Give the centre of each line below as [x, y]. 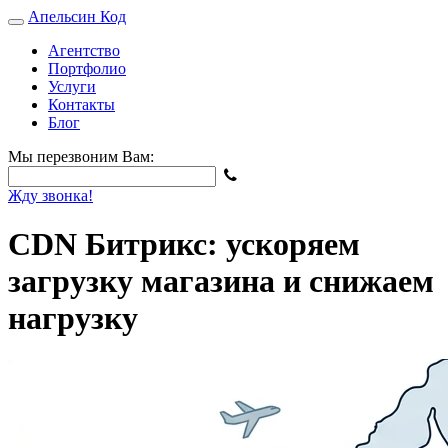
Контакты [81, 104]
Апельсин [64, 16]
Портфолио [87, 68]
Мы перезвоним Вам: [81, 156]
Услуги [72, 86]
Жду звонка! [50, 195]
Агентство [84, 50]
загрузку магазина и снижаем [221, 281]
